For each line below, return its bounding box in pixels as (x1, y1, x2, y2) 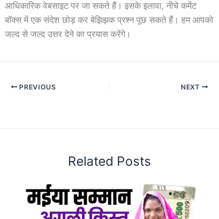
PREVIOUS (17, 83, 56, 91)
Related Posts (68, 153, 151, 169)
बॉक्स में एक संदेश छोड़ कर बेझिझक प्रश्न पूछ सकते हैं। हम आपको (5, 14, 213, 25)
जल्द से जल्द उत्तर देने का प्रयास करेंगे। (5, 28, 131, 39)
